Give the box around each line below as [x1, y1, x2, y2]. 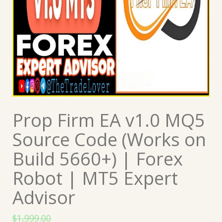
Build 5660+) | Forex [12, 146, 183, 171]
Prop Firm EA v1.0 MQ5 [12, 108, 205, 132]
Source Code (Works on [12, 127, 206, 152]
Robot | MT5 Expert [12, 166, 178, 190]
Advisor [12, 185, 75, 210]
